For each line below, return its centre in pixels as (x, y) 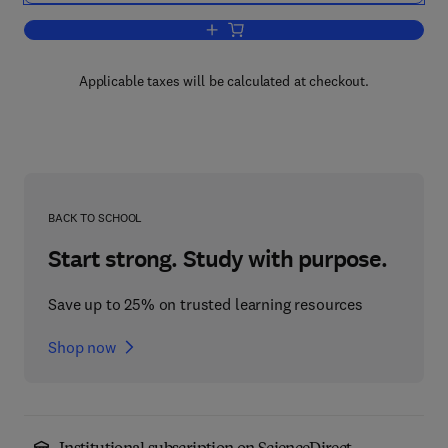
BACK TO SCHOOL (95, 217)
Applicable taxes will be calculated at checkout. (224, 81)
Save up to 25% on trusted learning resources (205, 304)
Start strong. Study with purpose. (218, 259)
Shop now (82, 347)
